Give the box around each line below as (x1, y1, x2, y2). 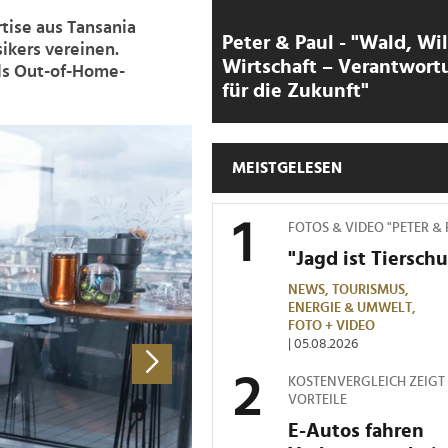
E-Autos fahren (288, 420, 424, 441)
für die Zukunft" (222, 80, 369, 101)
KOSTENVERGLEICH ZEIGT (288, 374, 445, 389)
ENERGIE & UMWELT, (288, 300, 419, 315)
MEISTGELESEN (232, 159, 342, 176)
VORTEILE (288, 392, 347, 407)
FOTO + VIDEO (288, 318, 375, 333)
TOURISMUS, (332, 282, 412, 297)
